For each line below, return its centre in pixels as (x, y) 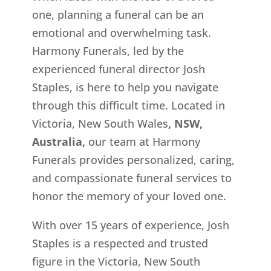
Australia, (58, 142)
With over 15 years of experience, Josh (130, 225)
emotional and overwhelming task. (121, 33)
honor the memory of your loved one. (129, 196)
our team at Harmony (142, 142)
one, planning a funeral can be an (118, 15)
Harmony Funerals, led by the (108, 51)
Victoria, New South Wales (100, 124)
